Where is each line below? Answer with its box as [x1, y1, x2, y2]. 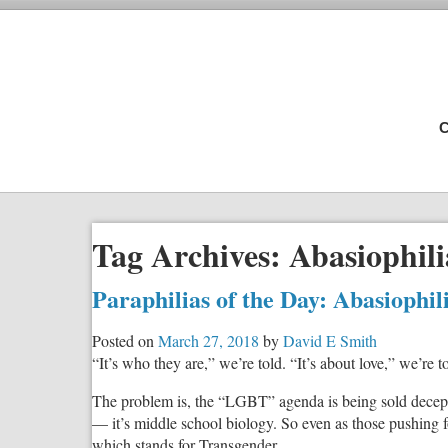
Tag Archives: [92, 231, 289, 279]
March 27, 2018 [158, 329, 259, 351]
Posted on [92, 329, 154, 351]
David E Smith [283, 329, 377, 351]
